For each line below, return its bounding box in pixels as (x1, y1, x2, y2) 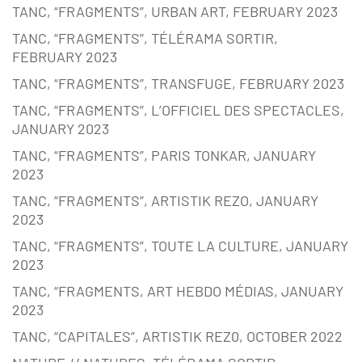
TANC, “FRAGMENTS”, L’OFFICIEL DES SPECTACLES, (12, 101, 344, 120)
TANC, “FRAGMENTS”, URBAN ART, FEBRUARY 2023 (12, 2, 338, 21)
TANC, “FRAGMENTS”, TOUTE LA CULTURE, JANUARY (12, 237, 348, 255)
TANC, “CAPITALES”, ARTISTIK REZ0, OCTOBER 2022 (12, 327, 343, 346)
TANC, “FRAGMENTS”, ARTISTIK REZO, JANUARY (12, 192, 318, 210)
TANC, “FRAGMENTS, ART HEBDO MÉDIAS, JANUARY (12, 282, 343, 301)
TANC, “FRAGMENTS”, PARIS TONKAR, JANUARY (12, 146, 316, 165)
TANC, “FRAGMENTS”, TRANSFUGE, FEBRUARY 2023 (12, 74, 344, 93)
